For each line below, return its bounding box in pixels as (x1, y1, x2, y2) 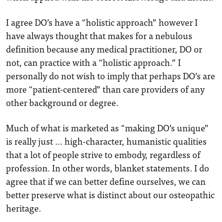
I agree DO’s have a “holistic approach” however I (6, 15, 198, 29)
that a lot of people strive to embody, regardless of (6, 147, 200, 162)
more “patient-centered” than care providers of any (6, 82, 205, 96)
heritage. (6, 201, 41, 215)
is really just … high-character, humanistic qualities (6, 134, 207, 148)
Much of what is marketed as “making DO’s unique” (6, 120, 209, 135)
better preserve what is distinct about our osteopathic (6, 187, 215, 202)
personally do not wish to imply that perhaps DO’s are (6, 68, 215, 83)
